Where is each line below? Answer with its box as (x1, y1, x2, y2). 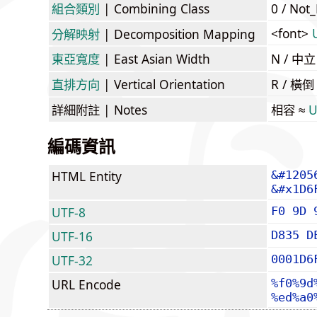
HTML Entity (52, 167, 122, 185)
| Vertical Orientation (100, 75, 225, 93)
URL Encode (52, 275, 121, 293)
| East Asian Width (100, 50, 210, 67)
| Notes (100, 100, 147, 118)
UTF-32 (52, 251, 93, 269)
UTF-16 (52, 227, 93, 245)
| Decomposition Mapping (100, 25, 255, 42)
